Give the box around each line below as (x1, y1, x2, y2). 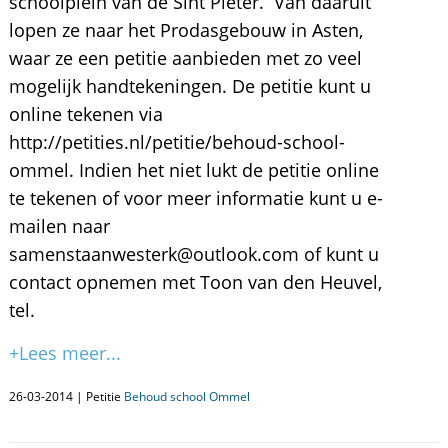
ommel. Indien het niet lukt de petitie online (8, 158, 379, 182)
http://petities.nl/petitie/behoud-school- (8, 130, 345, 154)
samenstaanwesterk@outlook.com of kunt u (8, 242, 379, 266)
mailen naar (8, 214, 110, 238)
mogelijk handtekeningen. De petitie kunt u (8, 74, 371, 98)
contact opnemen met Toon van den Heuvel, (8, 270, 382, 294)
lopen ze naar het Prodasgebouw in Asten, (8, 18, 363, 42)
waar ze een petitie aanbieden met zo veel (8, 46, 362, 70)
